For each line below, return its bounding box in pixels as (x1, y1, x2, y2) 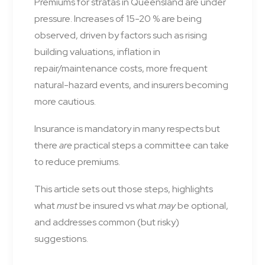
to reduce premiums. (34, 156, 120, 169)
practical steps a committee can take (72, 139, 229, 152)
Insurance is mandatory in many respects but (34, 122, 220, 135)
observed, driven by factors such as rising (34, 29, 207, 42)
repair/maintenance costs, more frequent (34, 62, 208, 75)
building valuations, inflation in (34, 46, 160, 59)
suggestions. (34, 232, 88, 245)
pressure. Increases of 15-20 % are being (34, 12, 202, 25)
